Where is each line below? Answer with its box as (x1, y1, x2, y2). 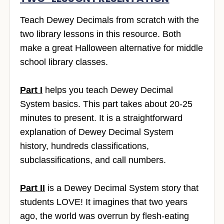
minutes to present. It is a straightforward (20, 113, 182, 123)
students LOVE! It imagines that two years (20, 197, 187, 207)
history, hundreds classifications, (20, 141, 149, 151)
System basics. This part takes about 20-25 (20, 99, 192, 109)
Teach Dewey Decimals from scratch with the (20, 15, 199, 25)
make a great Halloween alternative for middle (20, 43, 203, 53)
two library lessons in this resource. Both (20, 29, 181, 39)
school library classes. (20, 57, 108, 67)
